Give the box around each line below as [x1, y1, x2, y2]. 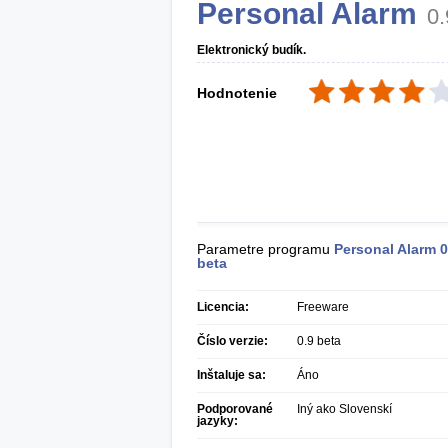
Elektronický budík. [197, 43, 306, 57]
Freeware [297, 300, 349, 314]
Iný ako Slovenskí [297, 402, 392, 416]
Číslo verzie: [197, 334, 268, 348]
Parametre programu [197, 241, 334, 257]
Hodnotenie [197, 85, 277, 101]
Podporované [197, 402, 273, 416]
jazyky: [197, 414, 238, 428]
